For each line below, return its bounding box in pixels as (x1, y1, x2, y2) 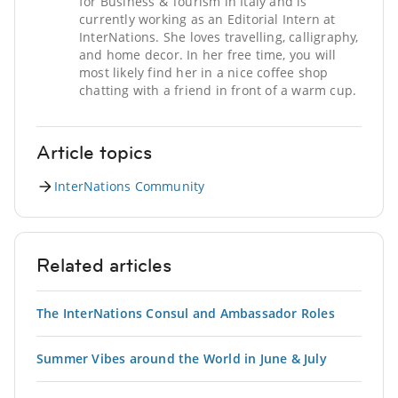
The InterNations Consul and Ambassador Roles (36, 304, 335, 322)
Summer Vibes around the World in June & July (36, 349, 327, 367)
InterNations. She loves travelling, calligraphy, (79, 28, 359, 45)
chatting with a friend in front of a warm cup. (79, 81, 357, 99)
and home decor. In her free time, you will (79, 45, 337, 63)
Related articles (36, 251, 171, 278)
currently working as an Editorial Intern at (79, 10, 336, 28)
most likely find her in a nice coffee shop (79, 63, 329, 81)
